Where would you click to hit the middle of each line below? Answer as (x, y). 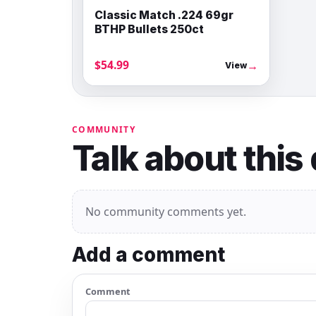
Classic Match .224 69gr (164, 15)
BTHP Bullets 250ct (149, 29)
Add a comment (148, 255)
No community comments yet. (166, 211)
